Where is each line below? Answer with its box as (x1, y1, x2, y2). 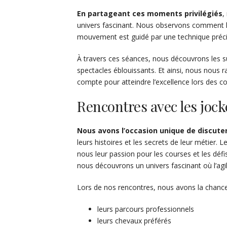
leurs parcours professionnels (97, 204, 194, 214)
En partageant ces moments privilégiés (77, 9, 222, 19)
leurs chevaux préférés (97, 216, 171, 226)
